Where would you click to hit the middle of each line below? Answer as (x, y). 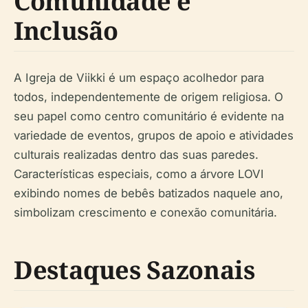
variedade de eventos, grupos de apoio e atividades (154, 135)
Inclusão (66, 31)
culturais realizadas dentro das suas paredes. (136, 155)
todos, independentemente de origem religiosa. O (148, 97)
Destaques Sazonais (134, 270)
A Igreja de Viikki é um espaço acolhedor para (139, 78)
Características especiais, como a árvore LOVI (139, 174)
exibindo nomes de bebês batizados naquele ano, (148, 193)
